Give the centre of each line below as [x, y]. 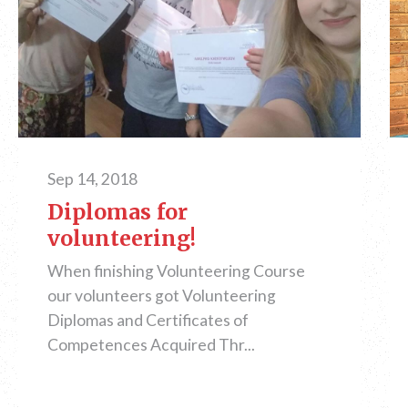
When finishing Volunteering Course [176, 270]
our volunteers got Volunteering [162, 295]
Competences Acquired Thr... [151, 344]
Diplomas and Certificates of [148, 320]
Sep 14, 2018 [92, 178]
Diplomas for [117, 211]
